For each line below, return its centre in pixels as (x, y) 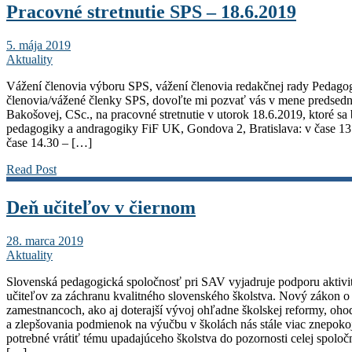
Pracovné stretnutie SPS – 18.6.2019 (151, 12)
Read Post (31, 170)
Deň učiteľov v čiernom (101, 208)
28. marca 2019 (45, 241)
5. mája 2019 (38, 46)
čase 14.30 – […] (49, 143)
